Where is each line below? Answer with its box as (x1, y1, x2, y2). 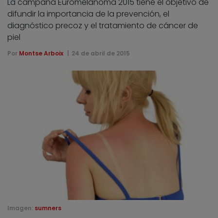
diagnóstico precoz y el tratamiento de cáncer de (7, 19, 198, 31)
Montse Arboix (19, 49, 63, 57)
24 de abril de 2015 (71, 49, 130, 57)
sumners (35, 204, 61, 213)
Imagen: (7, 204, 35, 213)
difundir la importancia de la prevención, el (7, 8, 169, 19)
